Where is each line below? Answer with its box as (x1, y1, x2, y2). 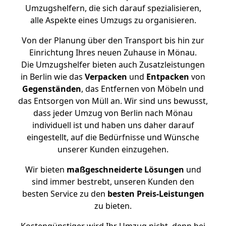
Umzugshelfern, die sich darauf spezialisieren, (25, 3, 201, 14)
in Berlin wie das (21, 71, 85, 82)
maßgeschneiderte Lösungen (66, 164, 184, 175)
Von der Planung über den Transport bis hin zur (22, 35, 204, 46)
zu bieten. (94, 200, 132, 211)
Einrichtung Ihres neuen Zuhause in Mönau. (29, 47, 197, 58)
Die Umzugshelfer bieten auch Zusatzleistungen (21, 59, 205, 70)
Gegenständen (22, 83, 81, 94)
